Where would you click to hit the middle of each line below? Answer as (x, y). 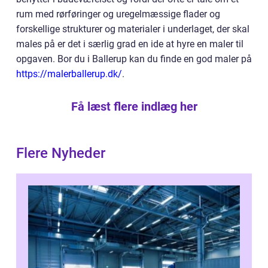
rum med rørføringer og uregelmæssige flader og (118, 14)
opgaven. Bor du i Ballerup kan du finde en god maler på (134, 59)
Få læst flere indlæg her (134, 106)
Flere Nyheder (61, 153)
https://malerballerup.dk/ (69, 74)
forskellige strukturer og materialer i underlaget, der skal (133, 29)
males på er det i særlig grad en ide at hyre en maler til (130, 44)
